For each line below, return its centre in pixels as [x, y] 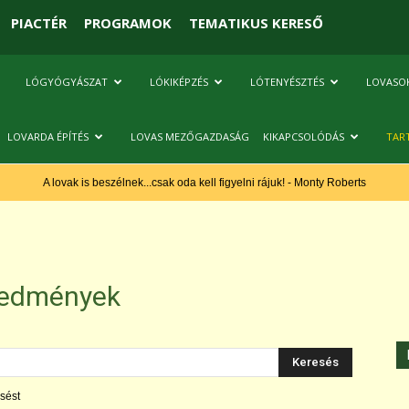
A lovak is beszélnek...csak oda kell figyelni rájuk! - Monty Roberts [204, 183]
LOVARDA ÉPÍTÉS [48, 136]
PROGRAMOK [127, 22]
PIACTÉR [38, 22]
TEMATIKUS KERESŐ [256, 22]
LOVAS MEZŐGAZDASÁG [190, 136]
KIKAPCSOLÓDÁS [304, 136]
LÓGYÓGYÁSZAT [67, 82]
